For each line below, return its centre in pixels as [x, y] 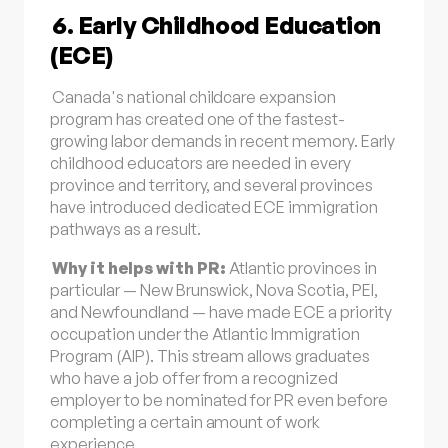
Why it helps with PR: [140, 267]
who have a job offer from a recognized [194, 377]
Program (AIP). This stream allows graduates [210, 355]
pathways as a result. [125, 229]
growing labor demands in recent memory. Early [222, 141]
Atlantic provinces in [302, 267]
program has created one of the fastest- [197, 119]
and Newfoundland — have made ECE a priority [221, 311]
